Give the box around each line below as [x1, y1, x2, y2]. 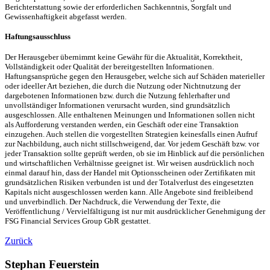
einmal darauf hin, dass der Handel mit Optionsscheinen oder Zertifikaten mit [5, 168, 256, 178]
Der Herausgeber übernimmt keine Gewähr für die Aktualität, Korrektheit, [5, 52, 242, 62]
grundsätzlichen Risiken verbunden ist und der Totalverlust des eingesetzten [5, 178, 254, 187]
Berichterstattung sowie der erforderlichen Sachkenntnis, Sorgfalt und [5, 2, 231, 11]
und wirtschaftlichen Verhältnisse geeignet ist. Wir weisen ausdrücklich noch [5, 159, 254, 168]
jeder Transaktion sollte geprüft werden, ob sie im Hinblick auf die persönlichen [5, 149, 265, 159]
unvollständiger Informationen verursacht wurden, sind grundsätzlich [5, 101, 230, 110]
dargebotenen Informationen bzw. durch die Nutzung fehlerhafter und [5, 91, 230, 101]
